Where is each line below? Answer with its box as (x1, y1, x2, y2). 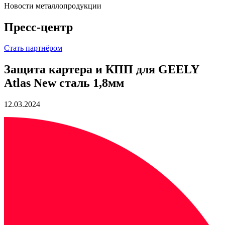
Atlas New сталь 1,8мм (4, 76, 124, 90)
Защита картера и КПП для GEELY (4, 63, 199, 76)
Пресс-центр (4, 20, 73, 34)
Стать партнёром (4, 44, 62, 53)
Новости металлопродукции (4, 1, 101, 10)
